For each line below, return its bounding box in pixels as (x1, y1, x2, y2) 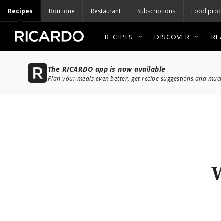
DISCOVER (154, 32, 189, 41)
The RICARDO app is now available (47, 64, 166, 74)
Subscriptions (137, 6, 175, 15)
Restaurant (91, 6, 121, 15)
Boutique (49, 6, 74, 15)
